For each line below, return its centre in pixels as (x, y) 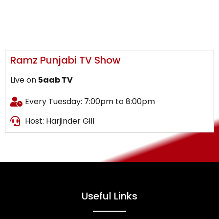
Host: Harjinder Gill (60, 121)
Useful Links (109, 196)
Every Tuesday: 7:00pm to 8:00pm (90, 101)
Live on (24, 80)
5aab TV (55, 80)
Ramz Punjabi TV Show (66, 60)
